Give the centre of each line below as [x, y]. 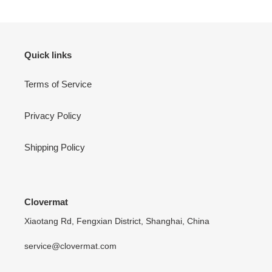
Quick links [48, 55]
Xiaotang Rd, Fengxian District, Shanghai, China [117, 221]
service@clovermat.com [70, 246]
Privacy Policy [53, 115]
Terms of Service [58, 84]
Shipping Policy [55, 147]
